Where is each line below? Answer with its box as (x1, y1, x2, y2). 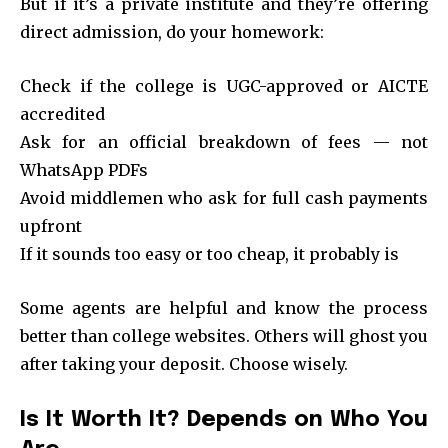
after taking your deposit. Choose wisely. (20, 353, 348, 374)
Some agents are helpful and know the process (20, 297, 428, 318)
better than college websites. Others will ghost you (20, 325, 428, 346)
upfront (20, 215, 82, 236)
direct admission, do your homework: (20, 21, 324, 42)
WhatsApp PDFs (20, 159, 148, 180)
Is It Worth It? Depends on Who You (20, 408, 428, 431)
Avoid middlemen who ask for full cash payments (20, 187, 428, 208)
